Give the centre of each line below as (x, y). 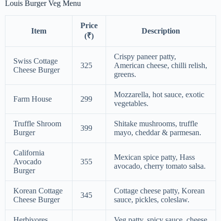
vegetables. (131, 104)
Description (161, 31)
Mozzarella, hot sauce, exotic (159, 95)
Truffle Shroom (37, 124)
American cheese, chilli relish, (161, 66)
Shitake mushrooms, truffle (156, 124)
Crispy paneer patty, (145, 57)
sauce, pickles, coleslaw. (152, 200)
